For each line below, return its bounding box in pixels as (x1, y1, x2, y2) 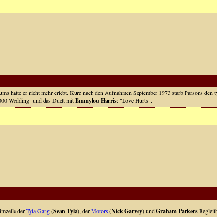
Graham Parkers (156, 207, 198, 215)
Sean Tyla (53, 207, 77, 215)
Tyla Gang (26, 207, 50, 215)
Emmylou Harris (75, 96, 117, 105)
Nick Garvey (111, 207, 142, 215)
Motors (91, 207, 108, 215)
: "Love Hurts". (117, 96, 152, 104)
